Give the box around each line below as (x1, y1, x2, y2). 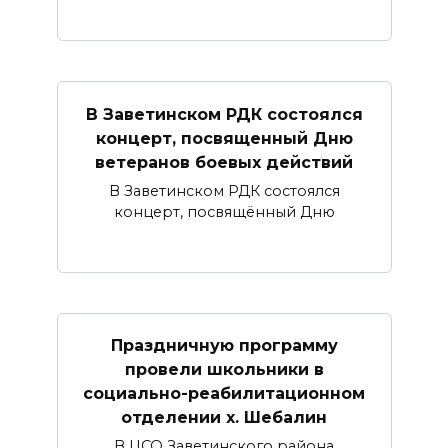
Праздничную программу (110, 335, 338, 355)
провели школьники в (124, 359, 324, 379)
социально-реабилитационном (83, 383, 365, 403)
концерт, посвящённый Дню (113, 202, 335, 221)
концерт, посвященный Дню (95, 128, 353, 148)
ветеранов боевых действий (95, 152, 353, 172)
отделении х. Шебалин (121, 407, 327, 427)
